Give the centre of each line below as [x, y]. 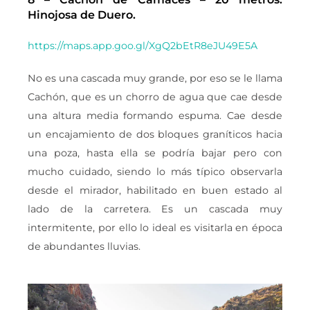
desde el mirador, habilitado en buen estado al [155, 190]
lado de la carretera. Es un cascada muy [155, 209]
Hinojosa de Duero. [82, 15]
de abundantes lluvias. [84, 246]
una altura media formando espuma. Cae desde [155, 115]
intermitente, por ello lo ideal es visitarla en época [155, 227]
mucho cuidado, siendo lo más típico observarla [155, 171]
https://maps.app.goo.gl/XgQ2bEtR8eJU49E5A [143, 45]
